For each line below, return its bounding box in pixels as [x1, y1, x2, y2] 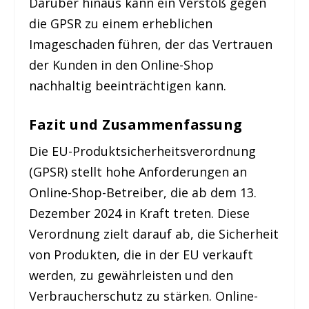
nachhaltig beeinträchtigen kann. [29, 77, 227, 94]
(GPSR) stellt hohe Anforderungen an [29, 163, 248, 180]
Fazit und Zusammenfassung [29, 114, 243, 134]
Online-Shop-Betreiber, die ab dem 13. [29, 183, 257, 201]
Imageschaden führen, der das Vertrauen [29, 35, 273, 52]
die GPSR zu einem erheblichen [29, 14, 213, 32]
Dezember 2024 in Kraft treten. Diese [29, 204, 250, 221]
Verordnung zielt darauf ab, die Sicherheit [29, 225, 279, 242]
